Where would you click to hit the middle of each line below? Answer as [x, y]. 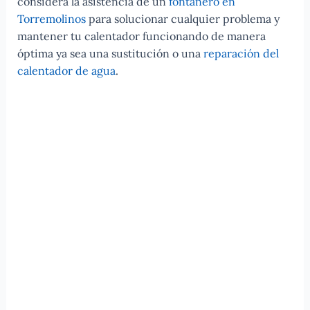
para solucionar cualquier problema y [182, 18]
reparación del [241, 53]
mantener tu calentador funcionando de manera [141, 36]
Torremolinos [51, 18]
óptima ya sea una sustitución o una [110, 53]
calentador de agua [66, 70]
